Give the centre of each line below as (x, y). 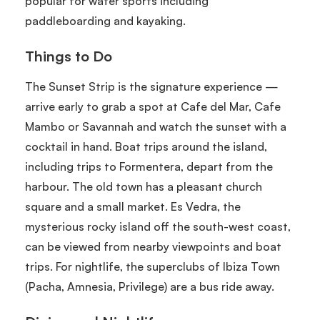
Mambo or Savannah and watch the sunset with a (156, 126)
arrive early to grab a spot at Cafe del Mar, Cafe (153, 106)
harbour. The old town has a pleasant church (144, 186)
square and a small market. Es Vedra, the (133, 206)
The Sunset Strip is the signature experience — (152, 86)
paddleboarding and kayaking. (105, 20)
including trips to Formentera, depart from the (149, 166)
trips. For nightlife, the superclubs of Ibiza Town (152, 266)
